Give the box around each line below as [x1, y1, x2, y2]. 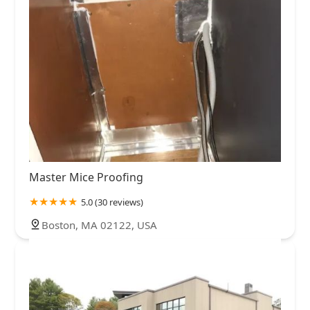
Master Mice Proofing [29, 170, 143, 185]
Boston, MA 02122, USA [42, 218, 157, 232]
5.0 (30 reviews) [81, 196, 143, 209]
